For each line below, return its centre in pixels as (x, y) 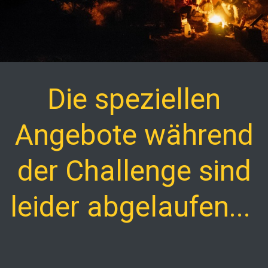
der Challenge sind (134, 171)
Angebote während (134, 135)
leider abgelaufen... (134, 207)
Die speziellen (134, 99)
